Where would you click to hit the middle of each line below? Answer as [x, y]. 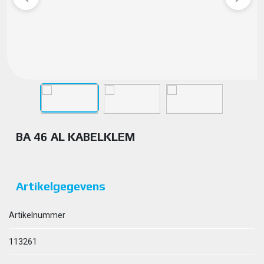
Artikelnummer [37, 215]
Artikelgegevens [61, 186]
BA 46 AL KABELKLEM [75, 136]
